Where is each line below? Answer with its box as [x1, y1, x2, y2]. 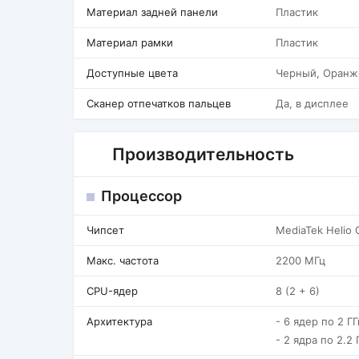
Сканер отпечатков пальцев [87, 97, 231, 110]
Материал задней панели [87, 6, 218, 18]
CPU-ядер [87, 284, 138, 297]
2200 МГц [276, 254, 325, 267]
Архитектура [87, 315, 152, 328]
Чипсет [87, 224, 124, 236]
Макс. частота [87, 254, 159, 267]
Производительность [112, 144, 294, 164]
